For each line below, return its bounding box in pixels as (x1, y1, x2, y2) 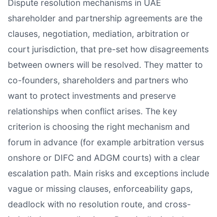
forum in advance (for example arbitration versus (8, 137, 204, 148)
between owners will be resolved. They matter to (8, 60, 203, 70)
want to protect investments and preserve (8, 91, 176, 101)
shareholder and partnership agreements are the (8, 13, 202, 24)
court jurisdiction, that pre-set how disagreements (8, 44, 209, 55)
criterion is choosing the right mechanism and (8, 122, 190, 132)
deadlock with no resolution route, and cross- (8, 199, 191, 210)
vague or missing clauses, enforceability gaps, (8, 184, 193, 194)
